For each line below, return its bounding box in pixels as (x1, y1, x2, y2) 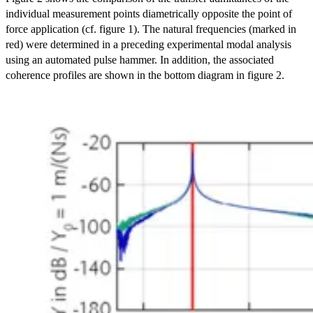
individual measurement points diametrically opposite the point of (6, 7, 292, 20)
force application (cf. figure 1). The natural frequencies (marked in (6, 22, 296, 35)
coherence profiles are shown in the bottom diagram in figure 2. (6, 68, 284, 81)
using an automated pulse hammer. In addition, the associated (6, 53, 274, 66)
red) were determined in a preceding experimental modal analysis (6, 38, 291, 50)
